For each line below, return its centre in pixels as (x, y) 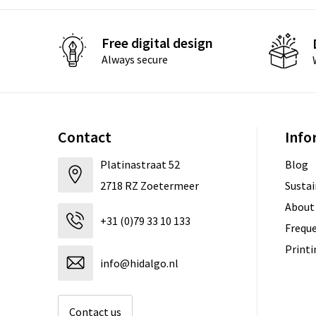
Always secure (134, 60)
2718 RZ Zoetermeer (149, 185)
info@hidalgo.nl (139, 263)
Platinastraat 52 (140, 164)
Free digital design (157, 43)
